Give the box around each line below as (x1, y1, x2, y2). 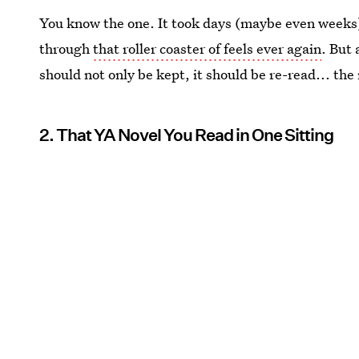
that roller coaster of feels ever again (93, 38, 322, 58)
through (39, 38, 94, 58)
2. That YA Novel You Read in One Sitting (39, 124, 334, 145)
